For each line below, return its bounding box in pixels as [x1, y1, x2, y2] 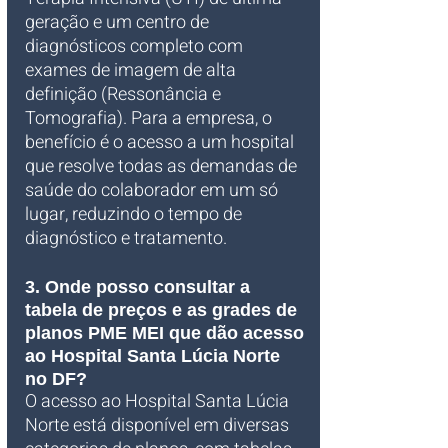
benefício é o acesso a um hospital [25, 129, 298, 156]
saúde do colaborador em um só [25, 177, 282, 204]
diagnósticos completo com [25, 33, 247, 60]
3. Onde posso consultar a [25, 277, 255, 297]
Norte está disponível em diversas [25, 412, 293, 439]
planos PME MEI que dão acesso [25, 323, 309, 343]
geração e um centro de [25, 9, 213, 36]
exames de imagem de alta [25, 57, 240, 84]
